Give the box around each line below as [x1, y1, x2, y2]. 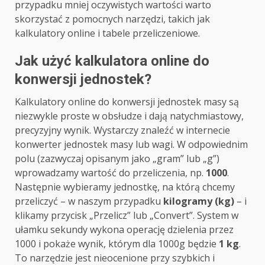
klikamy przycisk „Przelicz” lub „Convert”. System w [15, 209, 238, 222]
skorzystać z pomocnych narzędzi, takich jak [15, 12, 210, 26]
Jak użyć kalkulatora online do [15, 53, 209, 70]
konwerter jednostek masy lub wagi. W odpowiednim [15, 138, 248, 151]
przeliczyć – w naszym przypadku [15, 195, 163, 208]
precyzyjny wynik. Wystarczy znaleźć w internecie [15, 124, 230, 137]
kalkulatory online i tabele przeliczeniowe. [15, 27, 200, 40]
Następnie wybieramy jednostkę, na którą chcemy [15, 180, 235, 194]
